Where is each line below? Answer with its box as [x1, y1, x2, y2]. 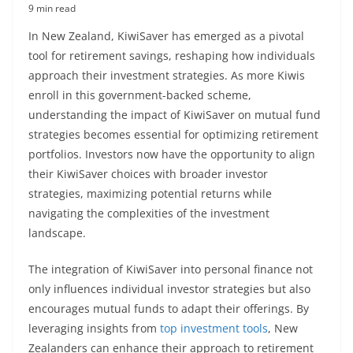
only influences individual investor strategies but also [28, 281, 310, 296]
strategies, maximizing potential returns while [28, 186, 272, 201]
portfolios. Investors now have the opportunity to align [28, 147, 315, 162]
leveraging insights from [28, 321, 160, 336]
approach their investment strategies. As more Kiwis [28, 68, 305, 83]
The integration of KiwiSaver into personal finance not [28, 262, 313, 277]
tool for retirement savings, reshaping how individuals [28, 48, 315, 63]
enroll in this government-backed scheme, [28, 87, 251, 102]
